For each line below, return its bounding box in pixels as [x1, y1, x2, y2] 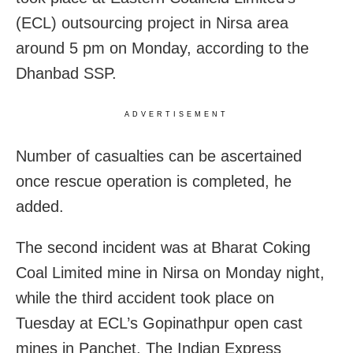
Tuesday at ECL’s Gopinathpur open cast [16, 314, 303, 333]
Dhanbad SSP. [16, 65, 117, 83]
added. [16, 198, 64, 216]
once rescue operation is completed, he [16, 173, 292, 191]
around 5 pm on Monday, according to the [16, 39, 309, 58]
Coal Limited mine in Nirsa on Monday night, [16, 264, 325, 282]
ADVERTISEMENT [124, 110, 229, 119]
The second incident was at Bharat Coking [16, 239, 310, 257]
